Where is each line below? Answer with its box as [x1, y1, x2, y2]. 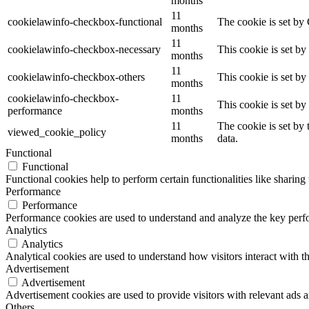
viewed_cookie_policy [8, 126, 106, 139]
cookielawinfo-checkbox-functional [8, 16, 162, 28]
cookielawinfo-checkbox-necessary [8, 43, 161, 56]
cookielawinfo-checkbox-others [8, 71, 145, 83]
